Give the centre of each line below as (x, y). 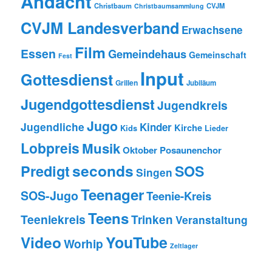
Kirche (189, 127)
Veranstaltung (212, 219)
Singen (155, 172)
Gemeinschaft (218, 54)
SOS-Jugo (50, 195)
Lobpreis (50, 148)
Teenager (113, 194)
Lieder (217, 128)
